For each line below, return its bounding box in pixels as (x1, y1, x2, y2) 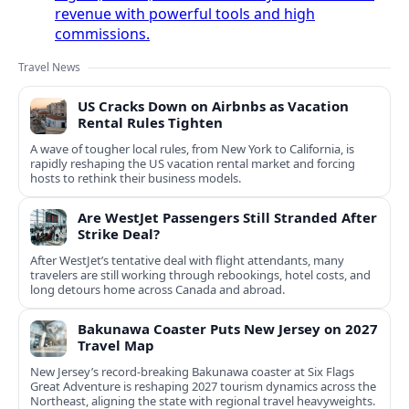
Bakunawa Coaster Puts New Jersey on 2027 (78, 320, 378, 339)
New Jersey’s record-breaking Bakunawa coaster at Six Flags (30, 363, 354, 381)
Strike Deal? (78, 225, 160, 244)
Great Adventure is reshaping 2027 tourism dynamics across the (30, 378, 376, 395)
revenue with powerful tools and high (55, 4, 315, 25)
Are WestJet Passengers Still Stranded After (78, 208, 377, 227)
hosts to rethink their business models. (30, 170, 241, 187)
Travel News (18, 59, 80, 76)
